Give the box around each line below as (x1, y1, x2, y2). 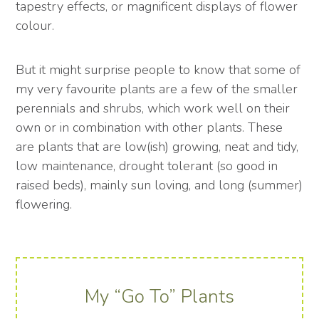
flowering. (16, 196, 73, 214)
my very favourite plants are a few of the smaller (16, 80, 298, 98)
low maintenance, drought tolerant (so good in (16, 157, 278, 175)
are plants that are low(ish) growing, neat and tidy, (16, 138, 299, 156)
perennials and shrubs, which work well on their (16, 100, 291, 117)
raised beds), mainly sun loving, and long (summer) (16, 177, 303, 194)
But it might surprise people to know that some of (16, 61, 301, 79)
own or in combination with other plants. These (16, 119, 283, 137)
